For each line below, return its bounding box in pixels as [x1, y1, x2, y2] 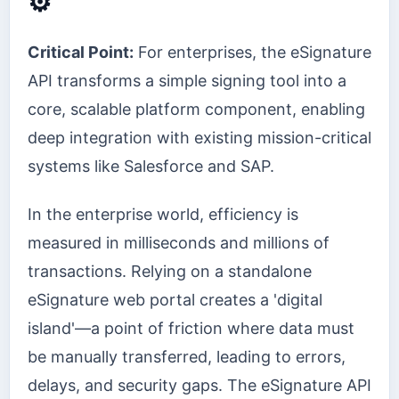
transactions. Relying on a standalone [28, 262, 312, 281]
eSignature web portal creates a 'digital [28, 290, 322, 310]
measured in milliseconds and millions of [28, 233, 330, 253]
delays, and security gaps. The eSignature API [28, 376, 371, 395]
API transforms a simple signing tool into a [28, 70, 346, 90]
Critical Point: [28, 42, 134, 61]
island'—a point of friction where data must [28, 319, 354, 338]
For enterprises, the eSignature [134, 42, 371, 61]
